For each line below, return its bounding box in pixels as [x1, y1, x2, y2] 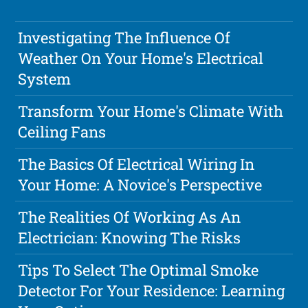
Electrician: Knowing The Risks [18, 228, 241, 248]
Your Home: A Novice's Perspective [18, 175, 263, 195]
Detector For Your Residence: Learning [18, 280, 285, 301]
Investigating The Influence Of [18, 27, 231, 48]
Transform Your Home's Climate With [18, 101, 284, 122]
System [18, 69, 71, 89]
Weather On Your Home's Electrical [18, 48, 264, 69]
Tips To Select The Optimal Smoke [18, 260, 259, 280]
